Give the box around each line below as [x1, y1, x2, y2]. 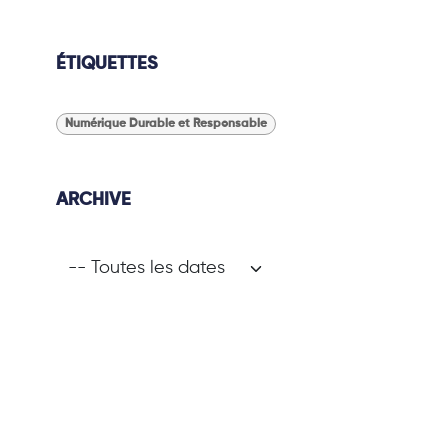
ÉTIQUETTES [56, 55, 159, 73]
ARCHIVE [56, 191, 132, 210]
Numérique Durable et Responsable [65, 118, 268, 131]
